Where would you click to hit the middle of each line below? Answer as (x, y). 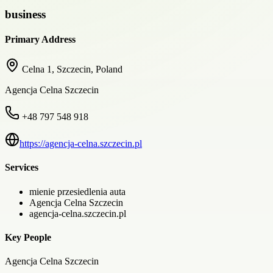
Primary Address (40, 39)
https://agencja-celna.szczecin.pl (81, 144)
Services (22, 168)
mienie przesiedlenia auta (77, 191)
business (25, 14)
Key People (28, 237)
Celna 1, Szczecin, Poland (72, 69)
